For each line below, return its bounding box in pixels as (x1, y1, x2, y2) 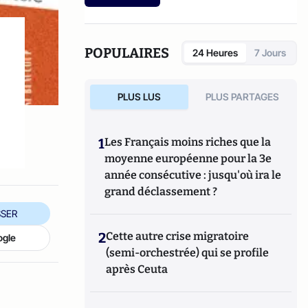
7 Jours (254, 47, 286, 58)
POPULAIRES (85, 45, 170, 61)
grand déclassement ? (104, 185, 218, 198)
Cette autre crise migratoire (106, 230, 250, 243)
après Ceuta (106, 263, 168, 276)
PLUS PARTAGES (206, 91, 280, 102)
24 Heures (192, 47, 238, 58)
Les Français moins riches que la (104, 135, 272, 148)
